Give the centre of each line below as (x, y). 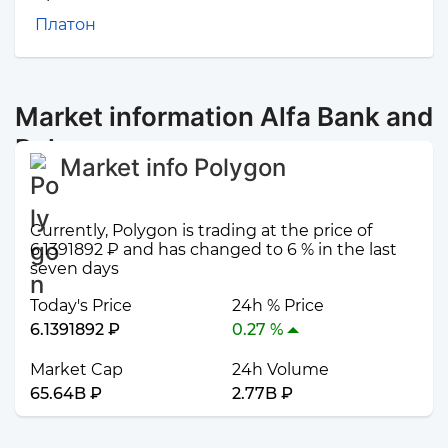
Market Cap (76, 369)
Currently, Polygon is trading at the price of (201, 230)
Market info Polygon (173, 168)
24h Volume (280, 369)
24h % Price (278, 305)
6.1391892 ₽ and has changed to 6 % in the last (213, 249)
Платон (65, 25)
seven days (74, 268)
